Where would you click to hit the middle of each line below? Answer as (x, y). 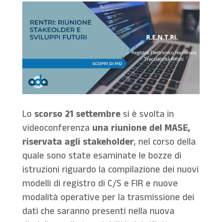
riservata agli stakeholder (78, 143)
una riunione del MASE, (141, 129)
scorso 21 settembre (76, 115)
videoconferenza (57, 129)
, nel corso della (165, 143)
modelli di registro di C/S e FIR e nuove (100, 185)
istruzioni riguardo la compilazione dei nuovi (110, 171)
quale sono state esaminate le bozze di (102, 157)
